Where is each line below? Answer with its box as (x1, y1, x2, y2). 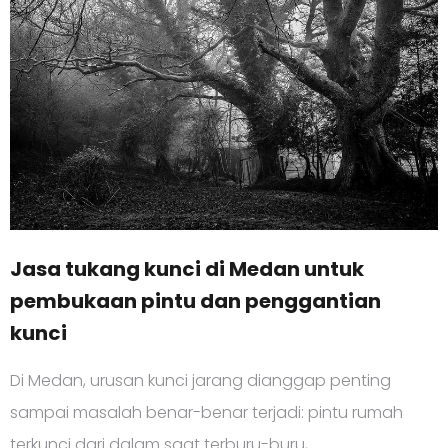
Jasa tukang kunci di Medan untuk (10, 254, 364, 283)
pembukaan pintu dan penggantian (10, 286, 381, 315)
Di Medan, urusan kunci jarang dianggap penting (10, 368, 391, 392)
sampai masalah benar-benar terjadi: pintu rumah (10, 400, 403, 424)
